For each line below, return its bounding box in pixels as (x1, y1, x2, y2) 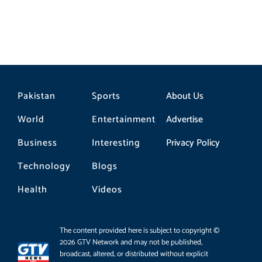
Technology (18, 158, 71, 174)
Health (18, 181, 47, 198)
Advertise (166, 111, 203, 127)
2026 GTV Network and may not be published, (60, 236, 203, 249)
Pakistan (18, 88, 56, 104)
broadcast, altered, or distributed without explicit (60, 247, 209, 260)
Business (18, 135, 57, 151)
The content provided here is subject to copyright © (60, 224, 220, 237)
